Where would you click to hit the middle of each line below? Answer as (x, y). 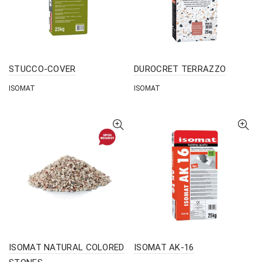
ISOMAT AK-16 (164, 247)
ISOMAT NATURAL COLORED (67, 247)
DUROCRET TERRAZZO (180, 69)
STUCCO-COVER (42, 69)
